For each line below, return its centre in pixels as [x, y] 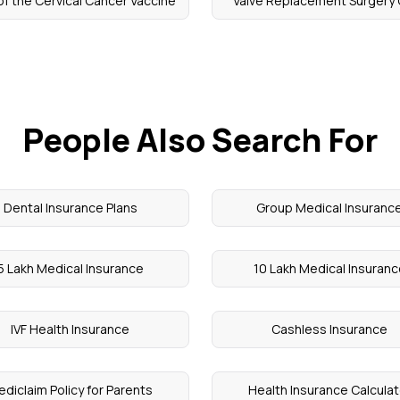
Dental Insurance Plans [70, 208]
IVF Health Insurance [71, 329]
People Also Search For [200, 140]
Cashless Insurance [330, 329]
